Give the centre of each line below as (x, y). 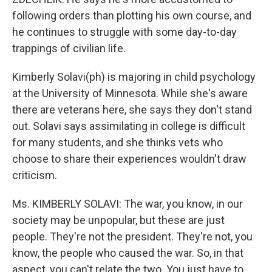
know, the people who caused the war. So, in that (128, 253)
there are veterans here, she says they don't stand (132, 110)
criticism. (35, 175)
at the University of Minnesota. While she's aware (130, 93)
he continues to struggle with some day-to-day (124, 32)
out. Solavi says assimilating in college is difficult (129, 126)
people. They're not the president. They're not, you (132, 236)
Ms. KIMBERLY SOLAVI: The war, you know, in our (127, 204)
